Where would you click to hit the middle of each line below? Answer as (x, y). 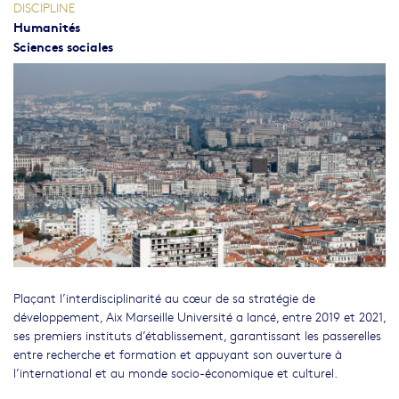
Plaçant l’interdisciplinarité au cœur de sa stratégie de (164, 298)
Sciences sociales (63, 45)
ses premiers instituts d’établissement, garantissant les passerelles (197, 335)
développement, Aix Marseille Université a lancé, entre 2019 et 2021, (199, 317)
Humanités (47, 26)
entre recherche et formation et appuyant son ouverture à (178, 354)
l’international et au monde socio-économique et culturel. (175, 373)
